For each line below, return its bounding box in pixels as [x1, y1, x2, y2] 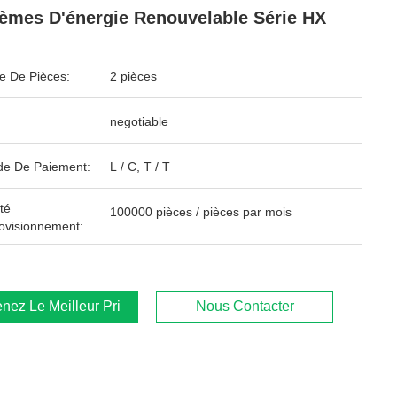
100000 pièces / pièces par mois [110, 205, 292, 219]
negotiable [110, 114, 168, 128]
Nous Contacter [195, 299, 294, 314]
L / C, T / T [110, 160, 170, 174]
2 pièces [110, 69, 157, 83]
